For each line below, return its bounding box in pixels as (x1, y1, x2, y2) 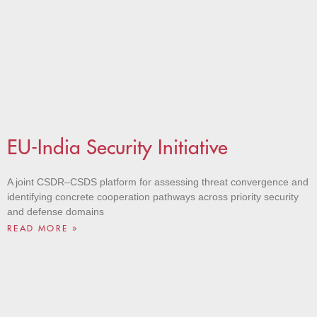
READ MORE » (7, 223, 79, 234)
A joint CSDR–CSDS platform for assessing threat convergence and (7, 176, 309, 188)
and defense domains (7, 206, 104, 218)
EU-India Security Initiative (7, 134, 228, 161)
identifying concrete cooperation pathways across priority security (7, 191, 299, 203)
